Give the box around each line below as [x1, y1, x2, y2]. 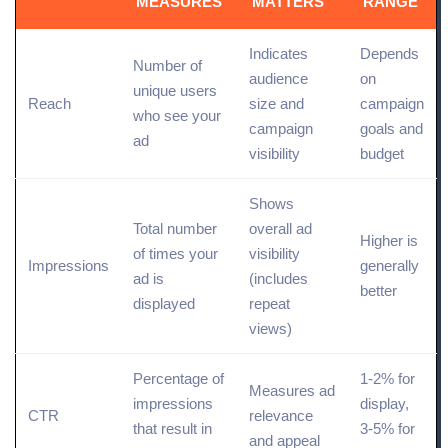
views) [249, 319, 292, 337]
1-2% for [360, 369, 415, 387]
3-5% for [360, 419, 415, 437]
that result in [133, 419, 212, 437]
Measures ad [249, 381, 335, 399]
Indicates [249, 44, 308, 62]
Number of [133, 56, 202, 74]
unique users [133, 81, 217, 99]
